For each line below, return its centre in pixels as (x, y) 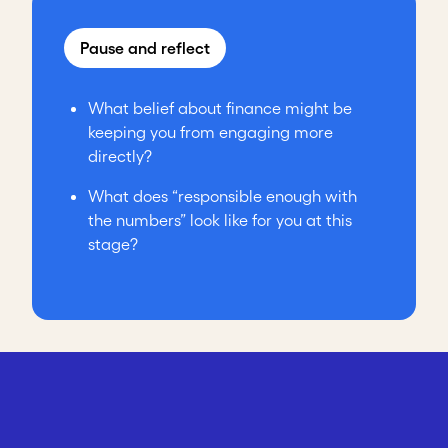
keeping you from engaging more (210, 132)
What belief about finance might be (220, 108)
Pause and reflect (145, 48)
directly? (120, 156)
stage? (113, 244)
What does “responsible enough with (222, 196)
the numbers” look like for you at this (220, 220)
